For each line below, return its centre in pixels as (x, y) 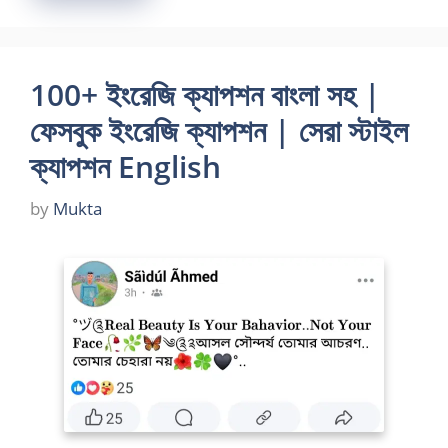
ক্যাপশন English (125, 166)
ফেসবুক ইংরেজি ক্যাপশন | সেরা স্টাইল (219, 130)
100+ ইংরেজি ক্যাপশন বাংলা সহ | (205, 94)
